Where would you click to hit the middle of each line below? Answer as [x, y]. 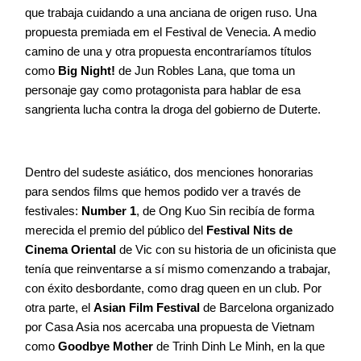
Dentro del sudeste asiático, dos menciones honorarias [169, 172]
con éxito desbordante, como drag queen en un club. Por [173, 288]
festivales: [53, 211]
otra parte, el [59, 308]
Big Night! [87, 71]
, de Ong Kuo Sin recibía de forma [225, 211]
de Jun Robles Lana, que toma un [205, 71]
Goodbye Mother [106, 346]
